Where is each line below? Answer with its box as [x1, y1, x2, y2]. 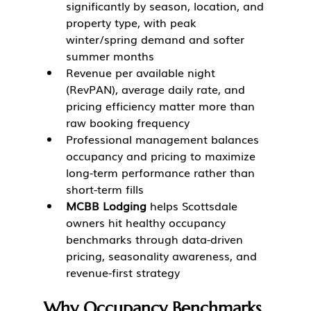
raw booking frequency [65, 114, 190, 131]
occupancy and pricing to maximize [65, 147, 259, 165]
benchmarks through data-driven [65, 230, 246, 248]
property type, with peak [65, 14, 200, 31]
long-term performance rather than [65, 164, 258, 181]
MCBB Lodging [65, 197, 146, 215]
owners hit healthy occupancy [65, 214, 229, 231]
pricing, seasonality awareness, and [65, 247, 260, 264]
